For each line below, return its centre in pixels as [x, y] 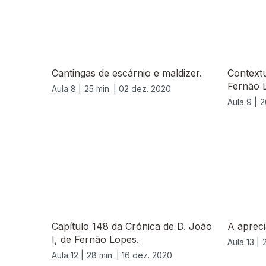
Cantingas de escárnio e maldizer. [127, 73]
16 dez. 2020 [147, 255]
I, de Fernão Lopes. [95, 240]
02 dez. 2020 [145, 89]
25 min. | [102, 89]
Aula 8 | [66, 89]
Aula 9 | [242, 102]
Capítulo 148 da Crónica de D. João [132, 227]
